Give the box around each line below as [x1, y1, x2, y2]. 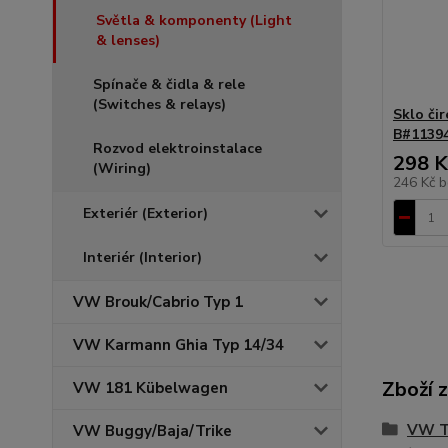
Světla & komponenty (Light [96, 11, 292, 30]
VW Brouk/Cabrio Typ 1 [73, 292, 243, 312]
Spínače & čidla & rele [93, 75, 245, 94]
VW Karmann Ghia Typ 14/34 [73, 335, 284, 355]
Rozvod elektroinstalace [93, 139, 262, 158]
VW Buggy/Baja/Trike [73, 421, 232, 441]
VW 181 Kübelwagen [73, 378, 228, 398]
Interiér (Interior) [83, 248, 202, 267]
